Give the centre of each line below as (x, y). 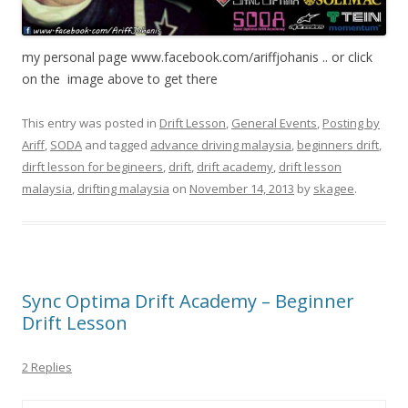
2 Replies (47, 367)
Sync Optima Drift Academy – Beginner (188, 301)
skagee (334, 188)
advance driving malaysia (221, 144)
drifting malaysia (123, 188)
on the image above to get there (120, 78)
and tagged (116, 144)
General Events (274, 122)
